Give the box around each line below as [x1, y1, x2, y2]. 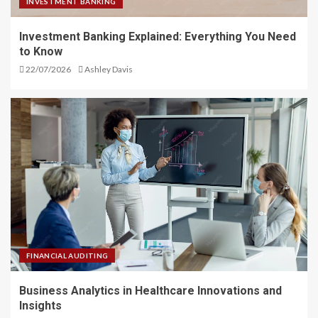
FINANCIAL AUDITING [26, 251, 109, 261]
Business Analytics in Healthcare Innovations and [19, 284, 282, 298]
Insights [19, 299, 62, 313]
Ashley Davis [84, 64, 133, 75]
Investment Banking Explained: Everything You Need [19, 30, 296, 44]
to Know [19, 45, 62, 59]
